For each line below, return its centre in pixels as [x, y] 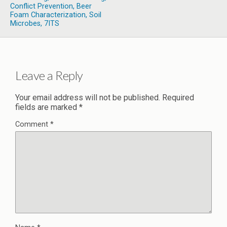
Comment [33, 124]
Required [178, 97]
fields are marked [47, 107]
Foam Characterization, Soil [56, 15]
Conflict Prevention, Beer [51, 7]
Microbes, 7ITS [35, 24]
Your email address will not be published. [88, 97]
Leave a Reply [49, 75]
